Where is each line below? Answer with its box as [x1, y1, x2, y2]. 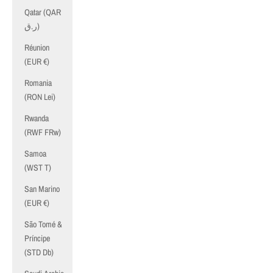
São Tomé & [24, 219, 62, 230]
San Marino [24, 183, 60, 194]
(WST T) [24, 162, 51, 173]
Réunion [24, 42, 49, 53]
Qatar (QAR [24, 7, 61, 18]
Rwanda [24, 113, 49, 124]
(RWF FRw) [24, 127, 61, 138]
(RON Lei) [24, 91, 55, 102]
